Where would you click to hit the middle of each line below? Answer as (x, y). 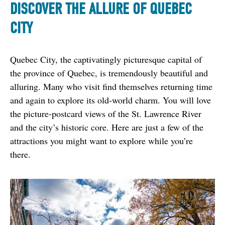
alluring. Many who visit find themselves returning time (111, 86)
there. (20, 154)
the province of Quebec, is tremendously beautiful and (109, 73)
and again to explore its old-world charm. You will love (110, 100)
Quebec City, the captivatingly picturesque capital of (106, 59)
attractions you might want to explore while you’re (101, 140)
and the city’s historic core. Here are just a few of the (107, 127)
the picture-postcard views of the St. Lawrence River (106, 113)
